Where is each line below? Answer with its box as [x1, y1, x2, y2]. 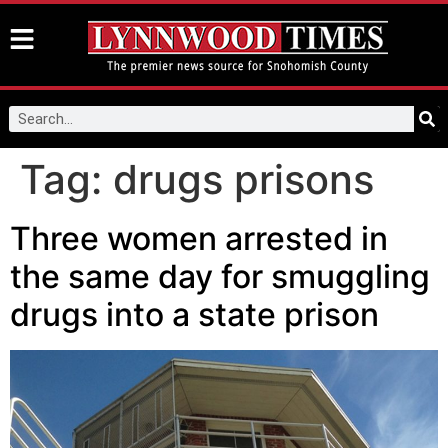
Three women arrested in [10, 219, 388, 258]
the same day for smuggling [10, 257, 430, 296]
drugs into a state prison [10, 295, 379, 334]
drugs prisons [113, 155, 374, 204]
